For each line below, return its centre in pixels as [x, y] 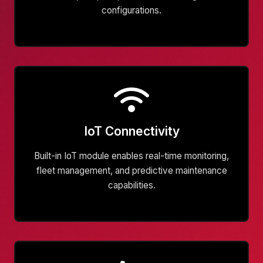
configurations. [131, 10]
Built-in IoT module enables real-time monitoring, [131, 156]
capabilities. [131, 185]
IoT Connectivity [131, 131]
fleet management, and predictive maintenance [131, 171]
